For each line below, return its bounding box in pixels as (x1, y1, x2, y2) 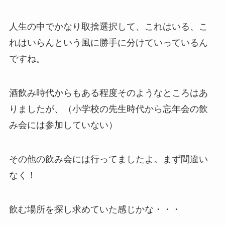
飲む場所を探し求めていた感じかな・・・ (9, 204, 181, 214)
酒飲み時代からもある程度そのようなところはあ (9, 87, 208, 98)
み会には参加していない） (9, 120, 118, 130)
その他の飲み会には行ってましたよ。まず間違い (9, 154, 208, 164)
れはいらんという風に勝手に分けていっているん (9, 38, 208, 48)
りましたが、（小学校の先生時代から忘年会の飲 (9, 103, 208, 114)
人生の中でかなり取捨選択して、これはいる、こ (9, 22, 208, 32)
